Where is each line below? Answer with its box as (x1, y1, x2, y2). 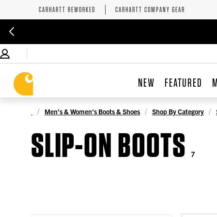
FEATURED (164, 76, 202, 90)
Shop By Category (152, 107, 204, 116)
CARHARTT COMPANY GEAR (115, 5, 185, 14)
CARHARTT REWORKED (39, 5, 95, 14)
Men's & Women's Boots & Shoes (45, 107, 140, 116)
